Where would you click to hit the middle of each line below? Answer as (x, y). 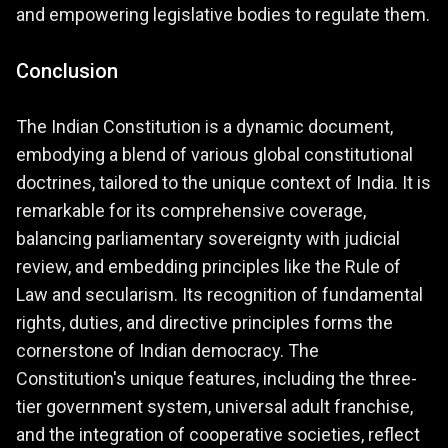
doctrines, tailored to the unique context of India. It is (223, 182)
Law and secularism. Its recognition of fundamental (219, 294)
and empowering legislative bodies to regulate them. (223, 14)
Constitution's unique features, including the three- (216, 378)
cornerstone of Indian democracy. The (167, 350)
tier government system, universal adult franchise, (214, 406)
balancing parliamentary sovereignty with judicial (208, 238)
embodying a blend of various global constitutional (214, 154)
